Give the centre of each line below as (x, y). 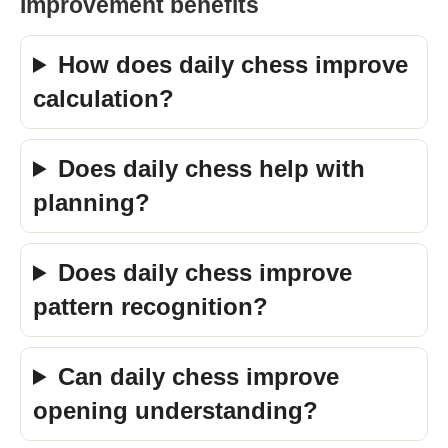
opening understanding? (175, 410)
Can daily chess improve (199, 376)
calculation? (103, 98)
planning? (91, 202)
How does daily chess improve (233, 64)
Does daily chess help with (212, 168)
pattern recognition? (150, 306)
